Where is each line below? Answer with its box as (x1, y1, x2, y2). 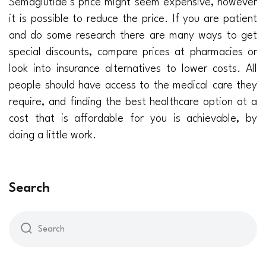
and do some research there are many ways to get (9, 30, 257, 42)
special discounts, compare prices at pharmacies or (9, 47, 257, 58)
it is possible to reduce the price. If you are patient (9, 14, 257, 25)
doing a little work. (9, 130, 96, 141)
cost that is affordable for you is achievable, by (9, 113, 257, 125)
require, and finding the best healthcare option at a (9, 97, 257, 108)
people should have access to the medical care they (9, 80, 257, 91)
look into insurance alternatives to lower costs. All (9, 64, 257, 75)
